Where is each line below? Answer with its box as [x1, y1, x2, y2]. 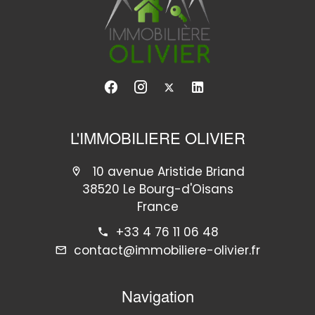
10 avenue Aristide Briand [89, 162, 245, 180]
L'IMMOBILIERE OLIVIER [70, 132, 245, 148]
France [136, 198, 179, 215]
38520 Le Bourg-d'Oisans [82, 180, 233, 198]
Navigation [121, 290, 194, 307]
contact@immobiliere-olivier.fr [74, 241, 260, 259]
